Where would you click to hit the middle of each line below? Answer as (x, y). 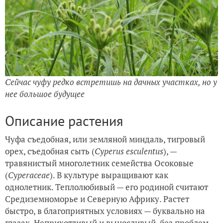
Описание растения (64, 121)
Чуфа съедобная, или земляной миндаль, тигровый (105, 139)
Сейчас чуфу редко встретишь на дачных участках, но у (111, 82)
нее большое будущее (45, 94)
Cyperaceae (29, 175)
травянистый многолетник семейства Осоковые (99, 163)
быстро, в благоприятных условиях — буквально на (105, 211)
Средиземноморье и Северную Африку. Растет (97, 199)
